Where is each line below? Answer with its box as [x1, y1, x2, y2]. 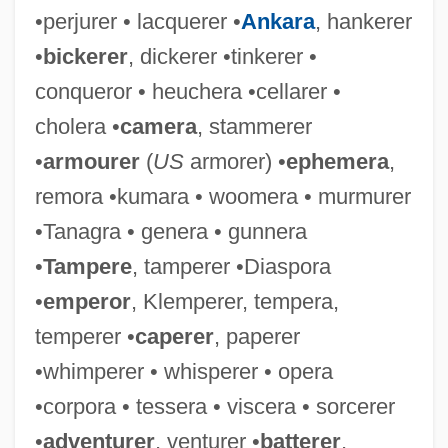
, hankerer [314, 8, 412, 34]
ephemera [285, 148, 389, 174]
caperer [134, 323, 214, 349]
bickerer [42, 43, 128, 69]
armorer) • [183, 148, 286, 174]
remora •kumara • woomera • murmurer [34, 183, 411, 209]
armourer [42, 148, 140, 174]
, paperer [213, 323, 300, 349]
